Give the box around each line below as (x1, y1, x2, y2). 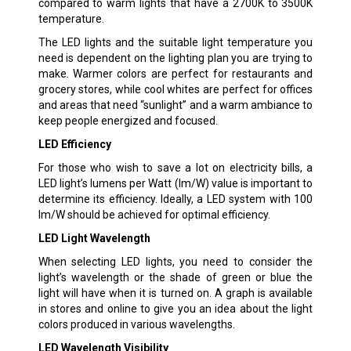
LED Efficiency (38, 137, 111, 150)
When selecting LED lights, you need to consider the (38, 255, 313, 268)
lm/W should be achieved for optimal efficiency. (38, 208, 270, 221)
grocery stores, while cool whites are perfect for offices (38, 82, 313, 96)
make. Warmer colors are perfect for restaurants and (38, 67, 313, 80)
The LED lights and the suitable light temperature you (38, 35, 313, 49)
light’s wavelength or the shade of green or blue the (38, 270, 313, 284)
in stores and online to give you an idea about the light (38, 302, 313, 315)
